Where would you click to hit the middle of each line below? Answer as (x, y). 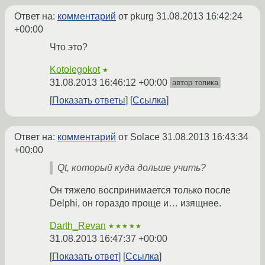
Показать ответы (89, 101)
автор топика (195, 83)
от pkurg (136, 17)
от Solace (139, 137)
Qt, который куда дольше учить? (132, 168)
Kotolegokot (75, 70)
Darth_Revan (78, 226)
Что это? (69, 47)
